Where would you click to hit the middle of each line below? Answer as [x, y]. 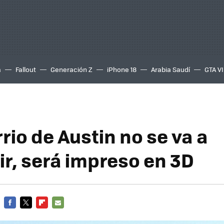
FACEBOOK [21, 214]
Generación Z [71, 69]
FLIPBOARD [54, 214]
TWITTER [34, 214]
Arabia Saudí [170, 69]
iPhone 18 [122, 69]
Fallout [26, 69]
